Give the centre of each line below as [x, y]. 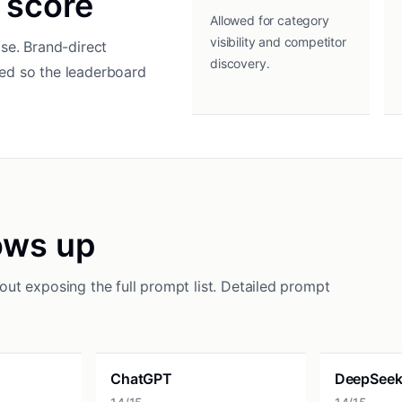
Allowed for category [270, 20]
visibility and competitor [278, 42]
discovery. [240, 63]
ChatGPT [141, 379]
